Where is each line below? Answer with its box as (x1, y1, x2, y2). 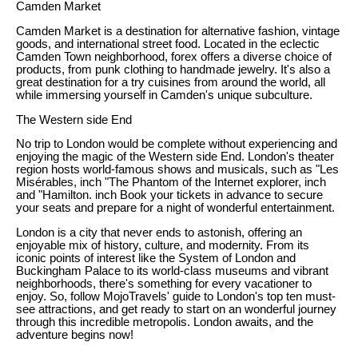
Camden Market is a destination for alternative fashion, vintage (16, 25, 340, 38)
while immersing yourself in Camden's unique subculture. (16, 89, 312, 102)
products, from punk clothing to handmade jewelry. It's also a (16, 63, 330, 77)
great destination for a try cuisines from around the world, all (16, 76, 325, 89)
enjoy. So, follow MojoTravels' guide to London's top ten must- (16, 290, 336, 304)
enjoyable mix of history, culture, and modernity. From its (16, 239, 309, 253)
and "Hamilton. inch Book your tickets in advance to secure (16, 189, 323, 202)
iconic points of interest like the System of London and (16, 252, 296, 265)
